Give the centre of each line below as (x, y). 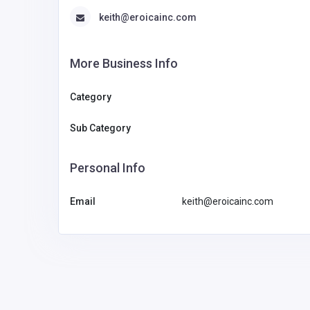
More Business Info (124, 64)
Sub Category (100, 128)
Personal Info (108, 168)
